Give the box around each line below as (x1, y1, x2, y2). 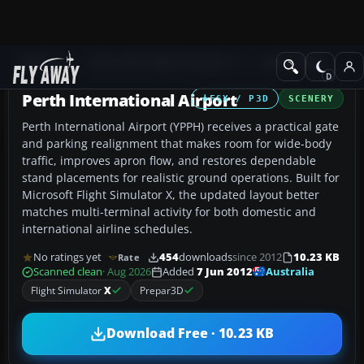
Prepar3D (140, 283, 184, 297)
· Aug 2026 (102, 265, 151, 279)
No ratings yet (33, 250, 102, 265)
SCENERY (288, 93, 334, 103)
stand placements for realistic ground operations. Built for (22, 169, 340, 185)
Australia (266, 264, 314, 279)
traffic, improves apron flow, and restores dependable (22, 152, 316, 168)
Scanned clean (33, 265, 102, 279)
